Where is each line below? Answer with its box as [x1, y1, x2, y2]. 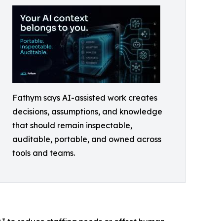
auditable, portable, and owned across [12, 134, 161, 145]
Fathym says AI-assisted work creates [12, 93, 157, 103]
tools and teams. [12, 148, 75, 158]
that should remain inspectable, [12, 120, 132, 131]
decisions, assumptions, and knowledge [12, 107, 162, 117]
